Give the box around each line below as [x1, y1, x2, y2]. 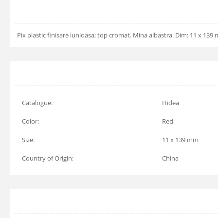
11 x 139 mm [162, 135, 199, 144]
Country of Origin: [22, 154, 73, 163]
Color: [22, 117, 39, 126]
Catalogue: [22, 98, 53, 107]
